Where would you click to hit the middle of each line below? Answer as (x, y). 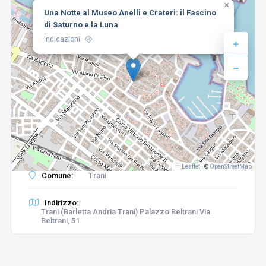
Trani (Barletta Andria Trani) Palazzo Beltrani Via (125, 212)
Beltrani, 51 (60, 221)
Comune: (56, 175)
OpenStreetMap (231, 167)
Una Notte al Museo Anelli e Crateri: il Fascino (130, 13)
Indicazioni (62, 39)
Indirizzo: (60, 203)
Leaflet (191, 167)
